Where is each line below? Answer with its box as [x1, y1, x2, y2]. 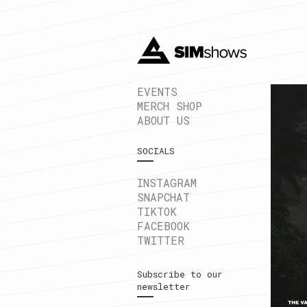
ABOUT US [136, 113, 190, 128]
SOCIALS [136, 145, 175, 158]
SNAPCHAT [136, 190, 190, 205]
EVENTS [136, 84, 177, 99]
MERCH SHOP [136, 99, 202, 114]
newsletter [136, 280, 191, 293]
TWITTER [136, 233, 184, 248]
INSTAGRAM [136, 175, 197, 191]
